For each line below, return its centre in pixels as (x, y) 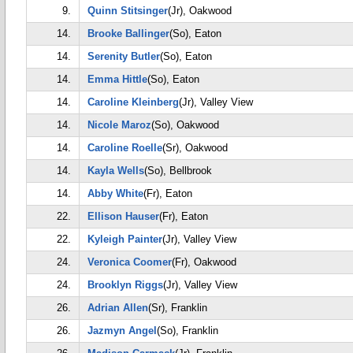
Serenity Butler (124, 56)
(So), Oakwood (185, 125)
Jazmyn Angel (122, 331)
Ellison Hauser (123, 216)
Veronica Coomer (130, 262)
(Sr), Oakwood (195, 148)
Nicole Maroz (119, 125)
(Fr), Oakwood (204, 262)
